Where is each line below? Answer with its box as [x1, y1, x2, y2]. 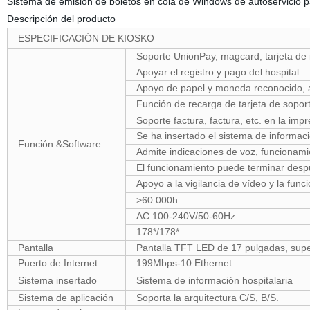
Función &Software [17, 138, 101, 149]
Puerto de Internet [17, 257, 98, 268]
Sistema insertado [17, 275, 97, 286]
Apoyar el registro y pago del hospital [136, 66, 299, 77]
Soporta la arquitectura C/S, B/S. [136, 292, 279, 303]
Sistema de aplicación [17, 292, 113, 303]
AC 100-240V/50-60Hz [136, 210, 235, 221]
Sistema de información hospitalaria [136, 275, 293, 286]
